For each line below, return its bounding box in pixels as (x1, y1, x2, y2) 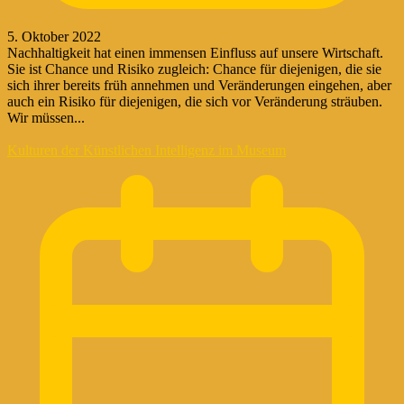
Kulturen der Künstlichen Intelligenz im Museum (7, 142, 286, 158)
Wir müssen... (7, 109, 85, 125)
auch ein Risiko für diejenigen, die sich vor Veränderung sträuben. (7, 93, 382, 109)
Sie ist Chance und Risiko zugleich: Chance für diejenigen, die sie (7, 60, 381, 77)
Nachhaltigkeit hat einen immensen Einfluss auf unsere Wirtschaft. (7, 44, 383, 60)
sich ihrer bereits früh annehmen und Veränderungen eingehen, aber (7, 77, 391, 93)
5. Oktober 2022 (7, 28, 101, 44)
